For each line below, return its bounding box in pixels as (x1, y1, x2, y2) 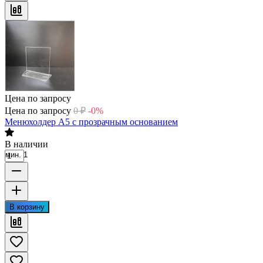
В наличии (5, 139, 48, 149)
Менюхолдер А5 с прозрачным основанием (5, 116, 178, 127)
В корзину (9, 202, 45, 211)
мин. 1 (5, 150, 28, 159)
